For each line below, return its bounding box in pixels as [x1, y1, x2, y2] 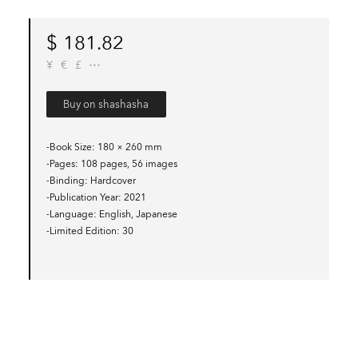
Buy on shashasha [63, 97, 149, 110]
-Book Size [46, 141, 92, 153]
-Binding [46, 174, 85, 186]
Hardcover [89, 174, 136, 186]
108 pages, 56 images [80, 157, 177, 169]
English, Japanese [98, 208, 177, 220]
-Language [46, 208, 93, 220]
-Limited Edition [46, 225, 117, 237]
